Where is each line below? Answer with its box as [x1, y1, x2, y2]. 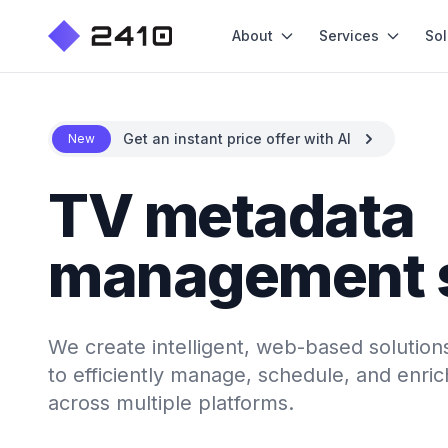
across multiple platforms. [48, 391, 294, 415]
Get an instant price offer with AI [123, 130, 351, 147]
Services [318, 27, 379, 44]
